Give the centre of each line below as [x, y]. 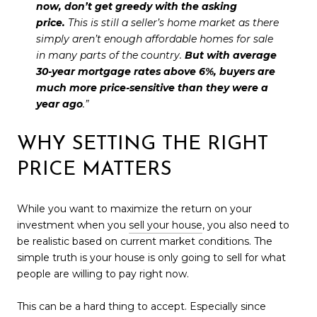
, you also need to [246, 225]
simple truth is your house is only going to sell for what [151, 258]
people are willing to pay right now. [103, 274]
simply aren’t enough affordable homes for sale [154, 39]
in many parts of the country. [110, 56]
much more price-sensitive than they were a [152, 88]
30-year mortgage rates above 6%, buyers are [155, 72]
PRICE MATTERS [94, 169]
